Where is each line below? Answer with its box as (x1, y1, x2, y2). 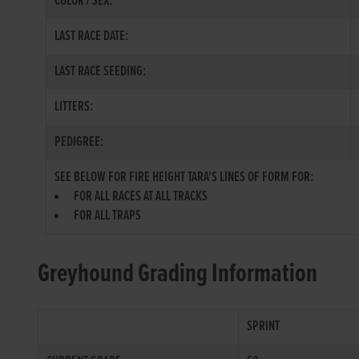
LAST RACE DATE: (54, 27, 129, 46)
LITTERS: (54, 98, 94, 116)
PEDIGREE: (54, 133, 104, 151)
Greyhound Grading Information (38, 257, 318, 292)
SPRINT (247, 317, 280, 336)
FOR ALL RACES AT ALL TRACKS (74, 188, 208, 206)
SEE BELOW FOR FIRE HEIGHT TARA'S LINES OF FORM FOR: (54, 168, 314, 187)
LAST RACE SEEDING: (54, 63, 147, 81)
